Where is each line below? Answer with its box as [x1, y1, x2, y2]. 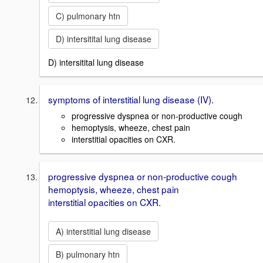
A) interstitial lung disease [56, 225, 151, 238]
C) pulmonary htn [56, 9, 120, 22]
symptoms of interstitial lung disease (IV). [48, 92, 214, 106]
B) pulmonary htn [56, 248, 120, 261]
